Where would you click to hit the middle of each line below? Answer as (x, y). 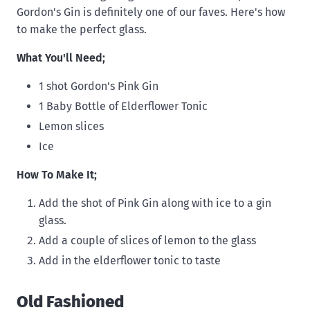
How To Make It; (57, 174)
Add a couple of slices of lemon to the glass (147, 240)
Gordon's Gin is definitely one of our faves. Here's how (151, 12)
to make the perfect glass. (82, 29)
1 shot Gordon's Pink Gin (99, 86)
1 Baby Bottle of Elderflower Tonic (123, 106)
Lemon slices (71, 126)
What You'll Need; (61, 57)
